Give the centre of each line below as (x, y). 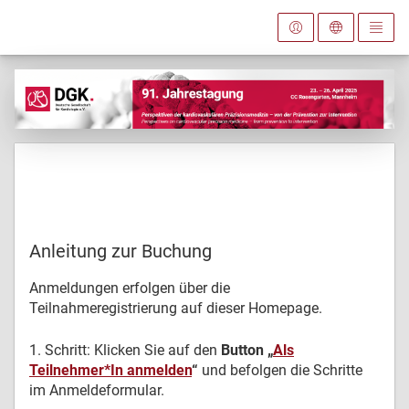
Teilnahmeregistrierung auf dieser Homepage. (178, 308)
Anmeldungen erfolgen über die (130, 288)
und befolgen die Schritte (280, 370)
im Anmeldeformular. (97, 390)
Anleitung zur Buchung (121, 251)
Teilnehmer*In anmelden (110, 370)
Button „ (247, 350)
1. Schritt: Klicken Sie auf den (125, 350)
